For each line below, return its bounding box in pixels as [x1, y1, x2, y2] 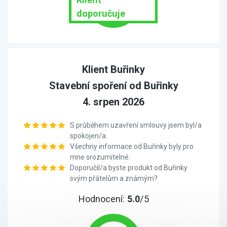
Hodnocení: [78, 194, 127, 204]
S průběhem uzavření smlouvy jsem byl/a [70, 121, 202, 129]
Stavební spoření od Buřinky [49, 80, 178, 92]
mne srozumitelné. [70, 153, 130, 161]
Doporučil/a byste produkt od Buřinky [70, 164, 187, 172]
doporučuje [77, 8, 125, 19]
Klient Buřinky [82, 63, 145, 75]
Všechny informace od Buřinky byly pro [70, 142, 194, 150]
